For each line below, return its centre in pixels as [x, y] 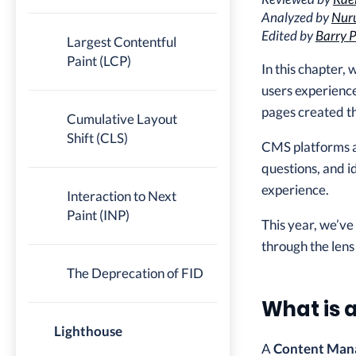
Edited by [288, 35]
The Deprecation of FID [135, 273]
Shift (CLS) [97, 138]
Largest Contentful [122, 42]
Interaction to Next [122, 196]
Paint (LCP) [99, 61]
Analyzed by [296, 17]
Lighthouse [88, 331]
